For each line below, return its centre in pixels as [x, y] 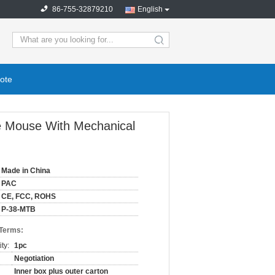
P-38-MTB [18, 209]
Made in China [26, 171]
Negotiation [34, 258]
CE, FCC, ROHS [29, 196]
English [150, 9]
